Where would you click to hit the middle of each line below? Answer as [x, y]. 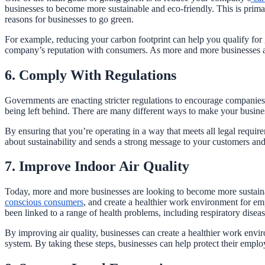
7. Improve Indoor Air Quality [97, 167]
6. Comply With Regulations [91, 75]
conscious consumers [44, 202]
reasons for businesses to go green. [69, 19]
